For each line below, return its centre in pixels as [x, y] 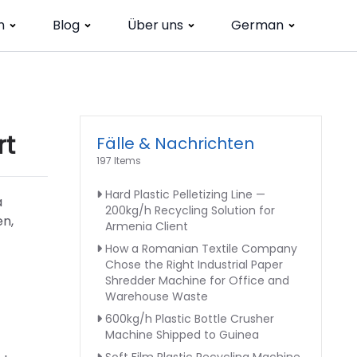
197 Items [119, 161]
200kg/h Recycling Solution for [190, 210]
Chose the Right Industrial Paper [194, 265]
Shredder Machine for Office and [197, 280]
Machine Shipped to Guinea [182, 335]
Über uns [155, 25]
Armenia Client [147, 226]
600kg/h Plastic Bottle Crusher [190, 319]
